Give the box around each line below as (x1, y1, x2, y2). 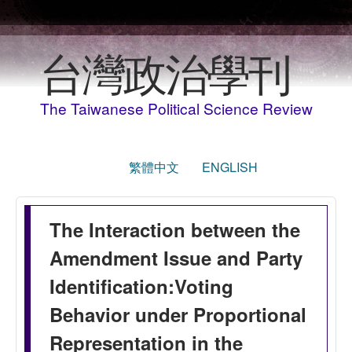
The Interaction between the (49, 216, 300, 243)
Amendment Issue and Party (49, 244, 302, 271)
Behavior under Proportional (49, 301, 306, 328)
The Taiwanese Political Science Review (39, 97, 313, 119)
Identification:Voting (49, 273, 233, 299)
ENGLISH (201, 158, 258, 176)
